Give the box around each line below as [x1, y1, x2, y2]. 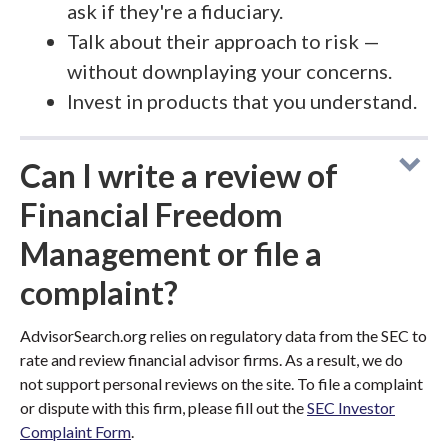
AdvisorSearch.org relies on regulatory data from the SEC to [20, 326, 427, 345]
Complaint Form [20, 422, 131, 441]
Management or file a [20, 234, 322, 273]
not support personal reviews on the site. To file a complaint [20, 374, 423, 393]
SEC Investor [307, 398, 395, 417]
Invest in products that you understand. [67, 89, 417, 113]
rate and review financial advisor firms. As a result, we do [20, 350, 403, 369]
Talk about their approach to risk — [67, 29, 380, 53]
